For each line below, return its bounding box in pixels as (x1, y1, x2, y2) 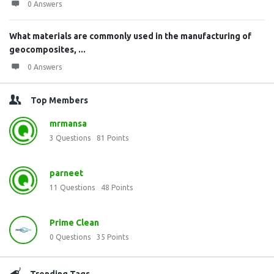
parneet (50, 168, 83, 178)
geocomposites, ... (9, 45, 86, 54)
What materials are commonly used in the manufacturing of (9, 31, 251, 41)
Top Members (31, 95, 88, 105)
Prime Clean (50, 218, 99, 228)
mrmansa (50, 119, 87, 128)
